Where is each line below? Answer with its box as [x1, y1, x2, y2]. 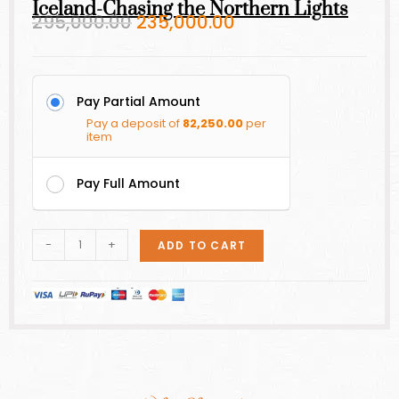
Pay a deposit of [86, 114, 183, 132]
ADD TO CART [158, 237, 247, 253]
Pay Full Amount [77, 174, 180, 192]
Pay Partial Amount [77, 92, 200, 110]
